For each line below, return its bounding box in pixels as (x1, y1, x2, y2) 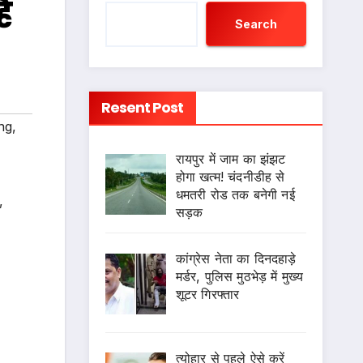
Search (235, 16, 277, 31)
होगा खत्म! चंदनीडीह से (175, 169, 285, 185)
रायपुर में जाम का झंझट (175, 151, 286, 167)
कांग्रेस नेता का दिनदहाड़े (175, 250, 297, 267)
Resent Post (100, 97, 184, 117)
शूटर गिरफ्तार (175, 285, 240, 302)
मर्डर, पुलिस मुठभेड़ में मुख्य (175, 267, 304, 284)
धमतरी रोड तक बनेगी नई (175, 186, 295, 203)
